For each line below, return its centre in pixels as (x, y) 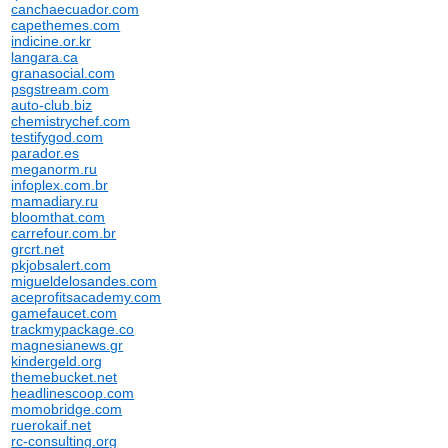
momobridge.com (67, 409)
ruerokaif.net (51, 425)
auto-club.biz (52, 105)
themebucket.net (64, 377)
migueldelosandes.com (84, 281)
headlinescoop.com (73, 393)
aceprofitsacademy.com (86, 297)
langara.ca (45, 57)
